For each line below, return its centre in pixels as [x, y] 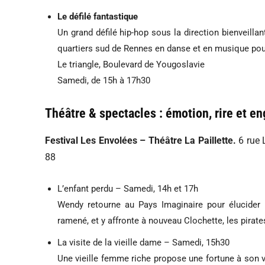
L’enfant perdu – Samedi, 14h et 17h [128, 188]
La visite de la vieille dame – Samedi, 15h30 [143, 242]
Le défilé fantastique [98, 16]
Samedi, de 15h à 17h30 [104, 80]
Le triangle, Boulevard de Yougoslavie [131, 64]
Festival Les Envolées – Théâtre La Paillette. [142, 140]
